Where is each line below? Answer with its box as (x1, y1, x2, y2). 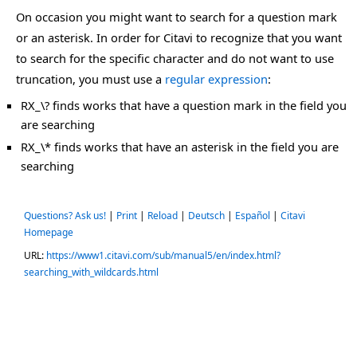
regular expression (165, 71, 268, 87)
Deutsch (188, 209, 225, 222)
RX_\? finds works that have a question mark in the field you (21, 97, 347, 113)
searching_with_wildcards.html (24, 265, 159, 279)
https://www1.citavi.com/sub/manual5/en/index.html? (46, 249, 280, 262)
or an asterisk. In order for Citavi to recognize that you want (16, 29, 342, 45)
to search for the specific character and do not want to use (16, 50, 334, 66)
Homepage (24, 226, 73, 239)
